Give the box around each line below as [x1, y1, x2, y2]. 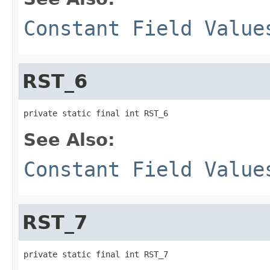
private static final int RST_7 [24, 249, 168, 259]
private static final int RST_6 [24, 108, 168, 118]
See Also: [24, 129, 115, 150]
